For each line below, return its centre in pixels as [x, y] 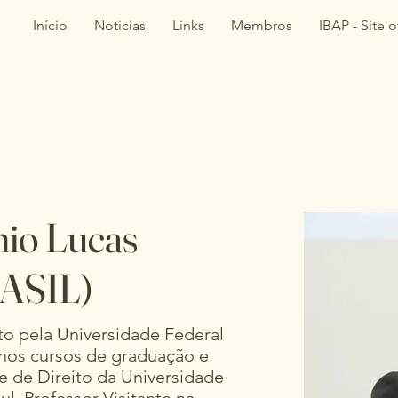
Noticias [119, 25]
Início [50, 25]
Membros [261, 25]
